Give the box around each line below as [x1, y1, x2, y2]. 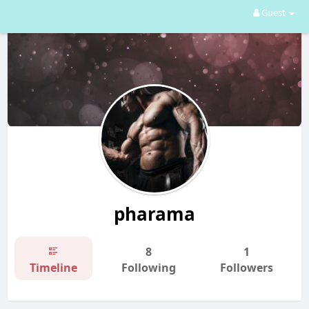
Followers [219, 259, 273, 275]
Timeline [29, 259, 77, 275]
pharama [113, 201, 195, 226]
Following [121, 259, 176, 275]
